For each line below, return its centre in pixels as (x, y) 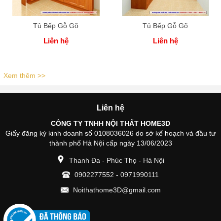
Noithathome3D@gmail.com (117, 190)
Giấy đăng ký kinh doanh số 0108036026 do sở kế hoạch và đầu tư (110, 133)
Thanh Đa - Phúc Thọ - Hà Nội (117, 160)
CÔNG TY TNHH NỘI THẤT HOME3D (110, 123)
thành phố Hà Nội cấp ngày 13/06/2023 (110, 143)
